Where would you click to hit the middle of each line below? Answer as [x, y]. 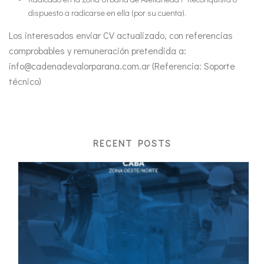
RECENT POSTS [132, 143]
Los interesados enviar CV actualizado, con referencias [121, 35]
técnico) [25, 81]
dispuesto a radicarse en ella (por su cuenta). [107, 12]
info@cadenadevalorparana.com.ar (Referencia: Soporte [122, 65]
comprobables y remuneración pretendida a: [98, 50]
